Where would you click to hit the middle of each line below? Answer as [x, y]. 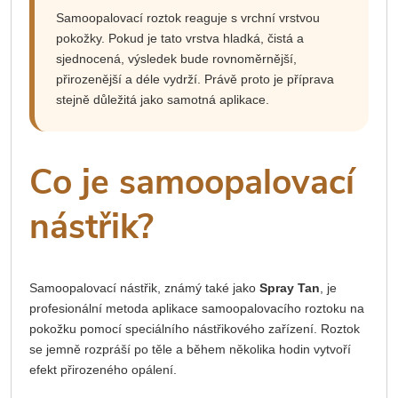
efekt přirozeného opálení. [103, 370]
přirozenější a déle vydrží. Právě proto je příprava [195, 80]
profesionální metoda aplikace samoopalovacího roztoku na [197, 309]
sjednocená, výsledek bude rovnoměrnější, [176, 59]
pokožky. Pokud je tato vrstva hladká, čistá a [180, 39]
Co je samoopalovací [192, 182]
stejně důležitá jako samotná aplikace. [163, 100]
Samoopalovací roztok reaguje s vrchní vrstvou [188, 18]
